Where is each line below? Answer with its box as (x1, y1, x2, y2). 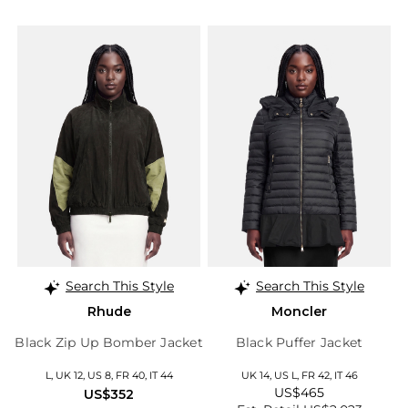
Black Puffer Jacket (235, 334, 363, 352)
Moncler (271, 303, 327, 321)
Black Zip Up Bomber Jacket (15, 334, 203, 352)
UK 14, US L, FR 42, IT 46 (240, 369, 358, 382)
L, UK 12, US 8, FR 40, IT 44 (45, 369, 173, 382)
